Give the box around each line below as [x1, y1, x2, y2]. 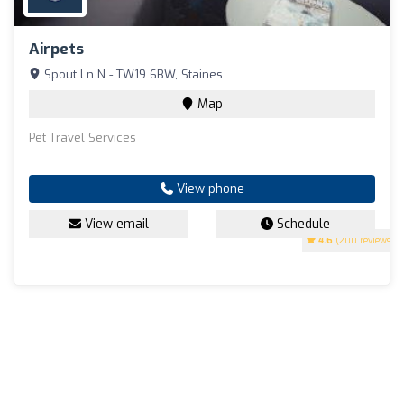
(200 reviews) [333, 234, 394, 246]
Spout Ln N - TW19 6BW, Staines [41, 66, 223, 82]
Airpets [29, 38, 84, 60]
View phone [172, 179, 244, 197]
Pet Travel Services [29, 129, 136, 145]
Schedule [273, 215, 330, 233]
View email [81, 215, 149, 233]
